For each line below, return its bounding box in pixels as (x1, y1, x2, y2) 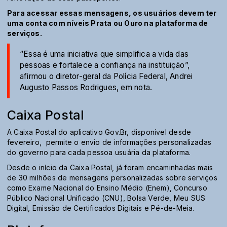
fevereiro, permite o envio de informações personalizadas (7, 138, 211, 147)
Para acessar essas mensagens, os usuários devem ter (7, 9, 217, 18)
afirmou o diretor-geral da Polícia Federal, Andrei (20, 71, 193, 82)
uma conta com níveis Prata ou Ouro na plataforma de (7, 19, 208, 28)
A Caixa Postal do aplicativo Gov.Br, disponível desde (7, 128, 192, 137)
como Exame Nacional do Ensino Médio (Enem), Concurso (7, 183, 207, 193)
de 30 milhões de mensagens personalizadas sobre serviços (7, 173, 217, 182)
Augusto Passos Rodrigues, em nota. (20, 83, 153, 93)
